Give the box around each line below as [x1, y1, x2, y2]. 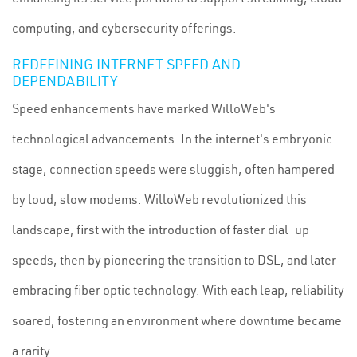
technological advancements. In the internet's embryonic [12, 131, 332, 147]
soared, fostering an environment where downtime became [12, 312, 342, 328]
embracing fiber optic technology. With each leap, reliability [12, 282, 344, 298]
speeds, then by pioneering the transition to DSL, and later [12, 252, 336, 268]
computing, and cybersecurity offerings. [12, 20, 237, 36]
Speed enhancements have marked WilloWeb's [12, 100, 276, 116]
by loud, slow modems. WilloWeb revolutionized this [12, 191, 307, 207]
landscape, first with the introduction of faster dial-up [12, 222, 309, 237]
